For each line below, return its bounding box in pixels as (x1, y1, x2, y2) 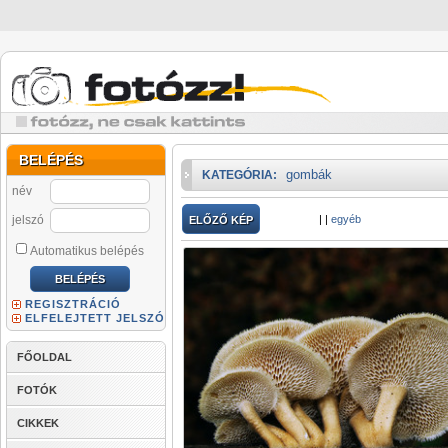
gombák (286, 167, 332, 182)
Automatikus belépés (30, 244, 144, 258)
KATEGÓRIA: (202, 168, 277, 182)
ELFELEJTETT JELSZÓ (25, 312, 165, 324)
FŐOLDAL (17, 351, 72, 363)
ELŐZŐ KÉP (189, 214, 253, 226)
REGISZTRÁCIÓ (25, 298, 121, 310)
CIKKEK (17, 417, 59, 429)
